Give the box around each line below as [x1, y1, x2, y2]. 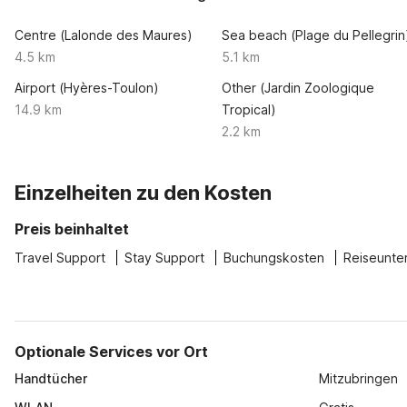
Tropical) [221, 102, 276, 117]
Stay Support [124, 250, 204, 265]
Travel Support [15, 250, 105, 265]
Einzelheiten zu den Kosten [15, 181, 272, 204]
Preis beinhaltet [15, 220, 129, 238]
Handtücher [15, 371, 87, 386]
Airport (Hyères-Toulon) [15, 80, 159, 95]
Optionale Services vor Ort [15, 342, 208, 361]
